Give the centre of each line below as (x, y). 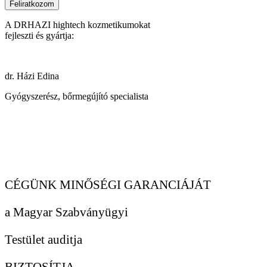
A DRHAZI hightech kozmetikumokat (77, 25)
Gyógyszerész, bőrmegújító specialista (77, 97)
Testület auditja (44, 240)
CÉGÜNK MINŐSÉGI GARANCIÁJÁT (108, 185)
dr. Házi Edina (32, 76)
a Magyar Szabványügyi (66, 212)
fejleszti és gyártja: (39, 36)
